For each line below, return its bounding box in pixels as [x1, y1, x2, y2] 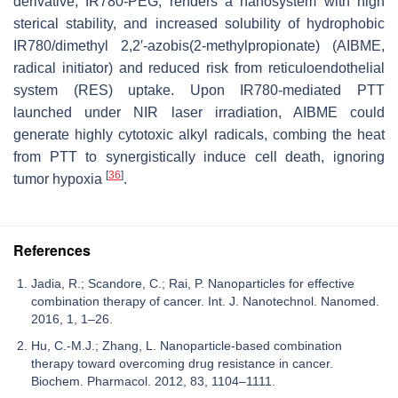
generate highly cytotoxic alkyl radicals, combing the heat [13, 126, 385, 142]
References [13, 239, 91, 260]
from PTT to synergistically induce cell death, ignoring [13, 148, 385, 164]
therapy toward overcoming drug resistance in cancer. [31, 355, 333, 370]
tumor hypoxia [13, 171, 106, 187]
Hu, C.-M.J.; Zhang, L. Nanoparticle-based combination [31, 338, 342, 353]
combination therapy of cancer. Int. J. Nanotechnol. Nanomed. [31, 293, 379, 308]
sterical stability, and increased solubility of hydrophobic [13, 15, 385, 31]
